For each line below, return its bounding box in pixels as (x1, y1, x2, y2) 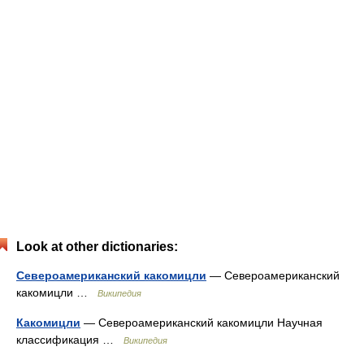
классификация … (16, 333, 123, 346)
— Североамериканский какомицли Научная (80, 316, 323, 329)
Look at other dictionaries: (16, 240, 178, 253)
